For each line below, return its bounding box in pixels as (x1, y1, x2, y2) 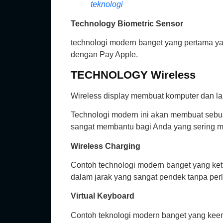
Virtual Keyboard (71, 192, 134, 201)
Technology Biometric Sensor (71, 19, 183, 28)
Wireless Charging (71, 141, 140, 150)
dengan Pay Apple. (71, 50, 138, 59)
